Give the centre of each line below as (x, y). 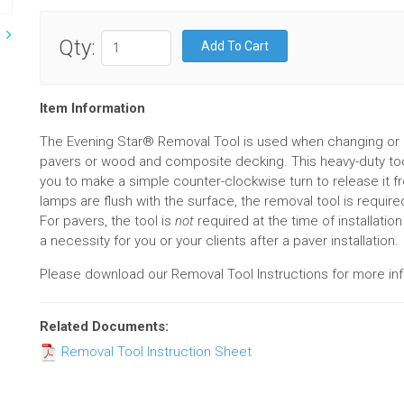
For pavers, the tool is (107, 221)
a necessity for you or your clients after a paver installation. (219, 241)
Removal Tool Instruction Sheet (155, 352)
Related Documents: (104, 326)
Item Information (92, 108)
